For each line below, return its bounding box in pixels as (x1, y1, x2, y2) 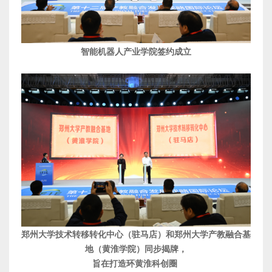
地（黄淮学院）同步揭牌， (85, 245, 187, 254)
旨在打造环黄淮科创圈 (92, 259, 177, 269)
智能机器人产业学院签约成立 (81, 47, 191, 57)
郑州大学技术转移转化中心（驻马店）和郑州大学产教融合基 (21, 230, 251, 240)
